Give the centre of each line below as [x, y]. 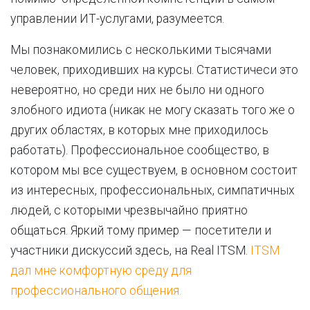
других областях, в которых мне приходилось [139, 130]
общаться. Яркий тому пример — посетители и [141, 230]
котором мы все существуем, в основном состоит [154, 170]
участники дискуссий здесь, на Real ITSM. [130, 250]
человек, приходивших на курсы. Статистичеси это [154, 70]
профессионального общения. [97, 291]
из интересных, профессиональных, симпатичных [153, 190]
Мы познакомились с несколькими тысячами [141, 50]
